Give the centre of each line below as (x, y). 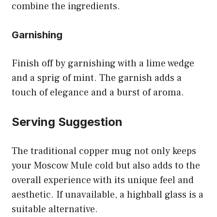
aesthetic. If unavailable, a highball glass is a (108, 194)
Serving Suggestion (67, 122)
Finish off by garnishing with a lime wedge (103, 63)
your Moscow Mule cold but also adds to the (106, 165)
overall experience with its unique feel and (103, 180)
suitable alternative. (55, 209)
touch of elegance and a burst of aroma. (98, 92)
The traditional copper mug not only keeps (104, 151)
